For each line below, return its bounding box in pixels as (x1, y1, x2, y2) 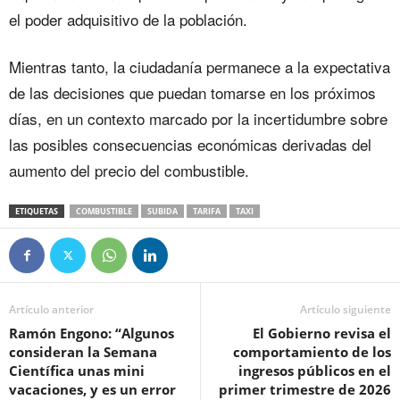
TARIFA (193, 205, 221, 217)
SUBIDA (147, 205, 178, 217)
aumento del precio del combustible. (9, 159, 249, 181)
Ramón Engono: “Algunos (9, 324, 174, 342)
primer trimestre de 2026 (219, 380, 391, 398)
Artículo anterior (9, 302, 94, 317)
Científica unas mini (9, 362, 145, 379)
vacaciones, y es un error (9, 380, 176, 398)
